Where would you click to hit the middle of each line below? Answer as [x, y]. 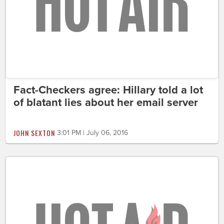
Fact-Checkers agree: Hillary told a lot [108, 90]
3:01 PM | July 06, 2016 [92, 132]
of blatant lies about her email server [106, 102]
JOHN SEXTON [34, 132]
